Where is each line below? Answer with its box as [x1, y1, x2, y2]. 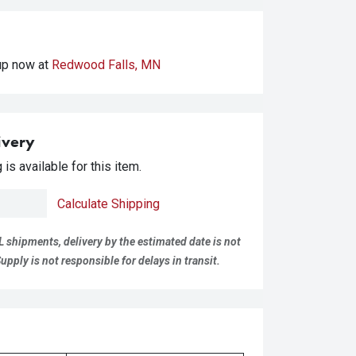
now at [12, 57, 52, 72]
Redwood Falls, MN [52, 57, 161, 72]
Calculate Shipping [57, 196, 160, 211]
